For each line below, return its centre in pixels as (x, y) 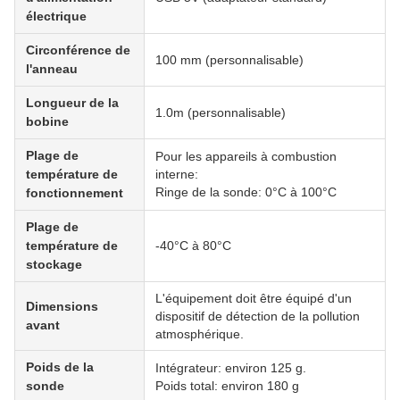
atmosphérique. (200, 334)
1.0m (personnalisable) (221, 112)
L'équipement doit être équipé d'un (254, 298)
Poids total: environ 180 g (227, 386)
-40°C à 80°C (193, 246)
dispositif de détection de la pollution (258, 316)
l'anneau (52, 69)
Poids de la (60, 367)
